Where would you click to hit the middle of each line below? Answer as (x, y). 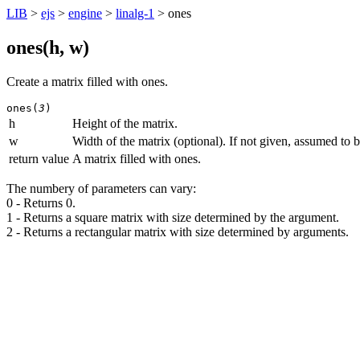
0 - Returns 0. (41, 202)
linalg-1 (135, 13)
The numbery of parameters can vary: (101, 188)
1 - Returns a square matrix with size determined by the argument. (173, 217)
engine (85, 13)
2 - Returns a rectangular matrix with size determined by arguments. (178, 231)
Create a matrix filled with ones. (87, 81)
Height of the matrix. (125, 123)
